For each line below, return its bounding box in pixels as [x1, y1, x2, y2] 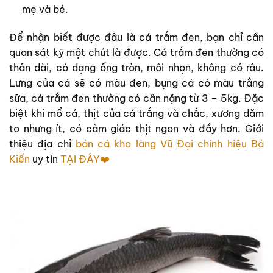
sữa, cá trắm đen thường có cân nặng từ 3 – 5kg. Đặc [9, 91, 264, 104]
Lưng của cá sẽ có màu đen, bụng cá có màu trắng [9, 76, 264, 89]
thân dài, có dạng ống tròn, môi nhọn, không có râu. [9, 61, 264, 74]
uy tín [30, 152, 60, 165]
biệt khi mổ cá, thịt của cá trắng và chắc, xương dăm [9, 107, 264, 119]
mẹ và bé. [21, 3, 68, 16]
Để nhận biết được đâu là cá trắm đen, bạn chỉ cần [9, 30, 264, 43]
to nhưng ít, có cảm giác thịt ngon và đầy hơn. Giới [9, 122, 264, 135]
